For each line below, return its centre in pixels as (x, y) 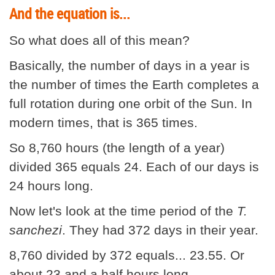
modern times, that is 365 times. (103, 122)
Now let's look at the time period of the (121, 211)
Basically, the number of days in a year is (130, 65)
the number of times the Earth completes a (134, 84)
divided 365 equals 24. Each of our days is (134, 166)
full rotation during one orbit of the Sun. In (131, 103)
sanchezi (36, 230)
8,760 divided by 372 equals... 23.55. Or (127, 255)
